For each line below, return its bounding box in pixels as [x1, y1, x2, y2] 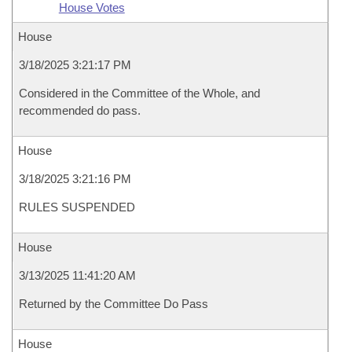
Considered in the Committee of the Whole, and [19, 86, 260, 100]
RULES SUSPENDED [19, 200, 135, 214]
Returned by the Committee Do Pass [19, 297, 208, 310]
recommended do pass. [19, 104, 141, 117]
